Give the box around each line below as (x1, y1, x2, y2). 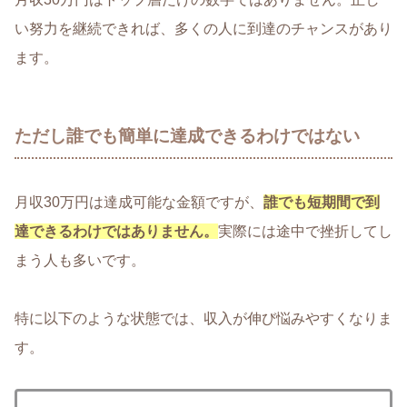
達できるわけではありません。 (15, 223, 218, 240)
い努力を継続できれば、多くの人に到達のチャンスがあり (15, 20, 392, 36)
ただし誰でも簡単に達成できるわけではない (15, 125, 360, 145)
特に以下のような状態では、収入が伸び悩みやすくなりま (15, 311, 392, 327)
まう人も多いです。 (15, 253, 145, 269)
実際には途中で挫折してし (218, 223, 392, 240)
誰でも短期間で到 (263, 194, 380, 211)
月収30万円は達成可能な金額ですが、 (15, 194, 263, 211)
